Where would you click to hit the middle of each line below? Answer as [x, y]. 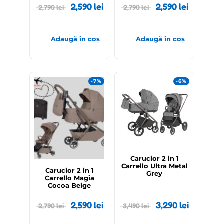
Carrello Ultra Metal [154, 166]
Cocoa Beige [69, 186]
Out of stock [57, 83]
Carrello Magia [69, 178]
